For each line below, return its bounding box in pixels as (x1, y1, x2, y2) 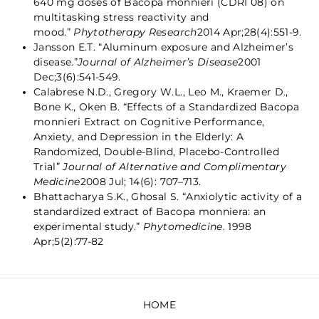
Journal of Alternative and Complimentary (63, 161, 286, 172)
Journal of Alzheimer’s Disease (78, 56, 239, 68)
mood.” (33, 26, 74, 38)
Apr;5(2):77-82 (33, 236, 104, 247)
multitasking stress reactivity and (33, 11, 209, 23)
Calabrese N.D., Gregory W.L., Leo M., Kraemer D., (33, 86, 288, 98)
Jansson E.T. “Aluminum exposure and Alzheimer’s (33, 41, 293, 53)
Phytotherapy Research (73, 26, 197, 38)
